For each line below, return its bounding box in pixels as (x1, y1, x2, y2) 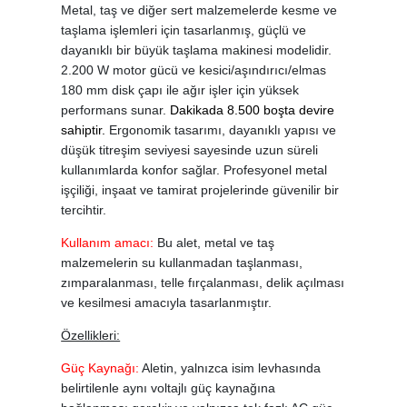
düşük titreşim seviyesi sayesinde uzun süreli (61, 143, 319, 158)
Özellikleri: (61, 328, 121, 343)
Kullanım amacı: (61, 235, 158, 251)
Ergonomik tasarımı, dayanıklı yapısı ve (109, 123, 337, 138)
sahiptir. (61, 123, 110, 138)
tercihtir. (61, 203, 107, 218)
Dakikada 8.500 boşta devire (170, 103, 335, 118)
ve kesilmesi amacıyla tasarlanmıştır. (61, 295, 273, 311)
